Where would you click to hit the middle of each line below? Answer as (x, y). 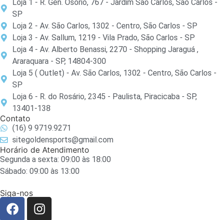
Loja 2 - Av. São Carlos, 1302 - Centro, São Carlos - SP (105, 26)
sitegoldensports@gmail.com (63, 139)
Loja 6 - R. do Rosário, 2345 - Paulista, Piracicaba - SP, (105, 96)
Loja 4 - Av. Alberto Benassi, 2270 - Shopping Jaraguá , (105, 49)
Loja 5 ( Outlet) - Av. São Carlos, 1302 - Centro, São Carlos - (114, 73)
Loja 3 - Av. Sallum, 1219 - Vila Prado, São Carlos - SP (104, 37)
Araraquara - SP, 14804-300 (59, 61)
